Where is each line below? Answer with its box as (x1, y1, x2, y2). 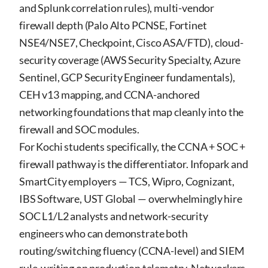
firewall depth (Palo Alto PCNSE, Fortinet (19, 19, 207, 32)
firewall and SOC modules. (19, 123, 139, 136)
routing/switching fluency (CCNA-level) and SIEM (19, 244, 245, 257)
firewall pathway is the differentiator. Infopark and (19, 157, 248, 170)
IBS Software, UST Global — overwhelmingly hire (19, 192, 242, 205)
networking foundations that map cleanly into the (19, 105, 244, 118)
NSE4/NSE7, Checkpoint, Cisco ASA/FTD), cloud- (19, 36, 243, 49)
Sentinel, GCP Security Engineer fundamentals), (19, 71, 235, 84)
